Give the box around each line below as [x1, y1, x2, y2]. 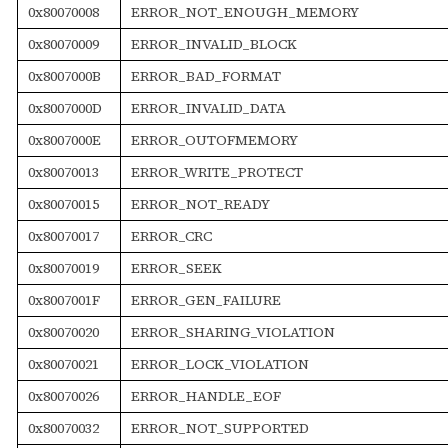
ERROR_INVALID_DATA [130, 97, 286, 118]
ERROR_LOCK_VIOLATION [130, 353, 309, 374]
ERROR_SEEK [130, 257, 222, 278]
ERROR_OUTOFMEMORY [130, 129, 298, 150]
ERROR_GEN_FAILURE [130, 289, 281, 310]
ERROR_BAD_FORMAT [130, 65, 281, 86]
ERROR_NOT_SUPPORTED [130, 417, 309, 438]
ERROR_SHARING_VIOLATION [130, 321, 335, 342]
